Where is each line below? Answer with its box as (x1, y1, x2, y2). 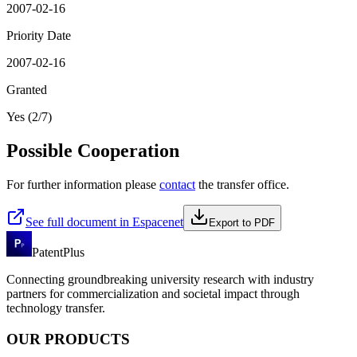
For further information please (6, 177, 159, 191)
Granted (6, 83, 47, 97)
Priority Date (6, 29, 71, 43)
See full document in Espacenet (25, 214, 183, 229)
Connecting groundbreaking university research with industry (6, 272, 314, 286)
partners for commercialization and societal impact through (6, 286, 300, 300)
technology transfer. (6, 300, 105, 315)
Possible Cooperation (6, 140, 179, 162)
